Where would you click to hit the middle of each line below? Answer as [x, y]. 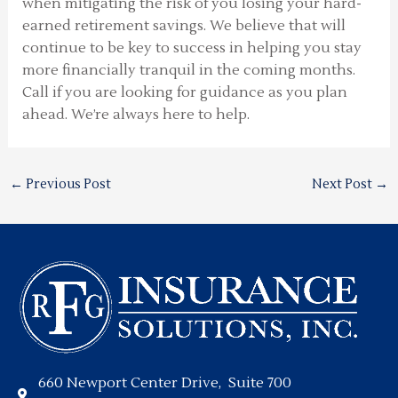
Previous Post [67, 184]
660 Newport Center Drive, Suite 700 [164, 383]
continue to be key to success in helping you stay [191, 48]
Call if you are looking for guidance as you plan [184, 92]
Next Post [344, 184]
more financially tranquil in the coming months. [188, 70]
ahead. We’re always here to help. [135, 115]
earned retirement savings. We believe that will [183, 26]
